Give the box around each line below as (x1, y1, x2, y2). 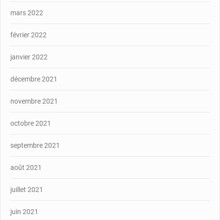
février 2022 (10, 30, 47, 39)
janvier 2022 (10, 53, 48, 61)
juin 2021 (10, 207, 38, 216)
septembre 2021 (10, 141, 60, 149)
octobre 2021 (10, 119, 51, 127)
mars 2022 (10, 8, 43, 17)
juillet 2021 (10, 185, 43, 193)
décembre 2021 (10, 75, 57, 83)
